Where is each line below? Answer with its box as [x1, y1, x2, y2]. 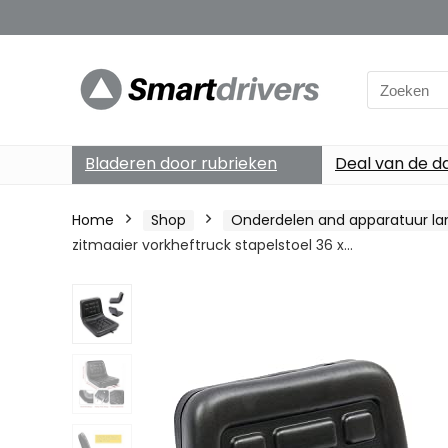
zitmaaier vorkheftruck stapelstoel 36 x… [72, 235, 353, 255]
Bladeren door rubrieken [85, 152, 277, 175]
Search [366, 71, 418, 92]
